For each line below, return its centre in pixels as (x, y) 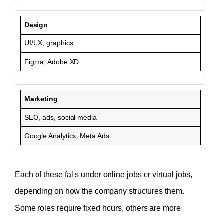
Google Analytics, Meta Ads (67, 135)
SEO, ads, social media (61, 117)
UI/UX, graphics (49, 43)
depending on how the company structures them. (99, 191)
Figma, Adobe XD (52, 61)
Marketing (41, 99)
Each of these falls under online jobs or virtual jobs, (104, 174)
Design (36, 25)
